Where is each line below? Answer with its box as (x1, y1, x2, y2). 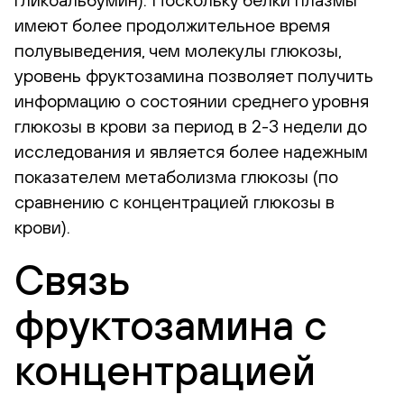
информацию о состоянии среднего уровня (14, 90, 369, 111)
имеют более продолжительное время (14, 14, 330, 35)
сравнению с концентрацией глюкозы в (14, 191, 335, 212)
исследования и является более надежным (14, 141, 368, 161)
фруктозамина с (14, 301, 327, 349)
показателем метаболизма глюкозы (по (14, 166, 338, 187)
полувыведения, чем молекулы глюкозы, (14, 40, 342, 60)
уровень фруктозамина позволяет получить (14, 65, 373, 86)
